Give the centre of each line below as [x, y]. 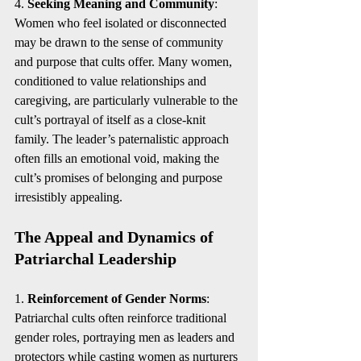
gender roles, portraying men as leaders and [126, 337]
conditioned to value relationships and [112, 81]
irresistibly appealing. [68, 197]
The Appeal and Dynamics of [116, 237]
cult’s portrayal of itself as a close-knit [112, 120]
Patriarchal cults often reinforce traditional [122, 318]
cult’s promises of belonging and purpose [120, 178]
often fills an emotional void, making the [118, 158]
